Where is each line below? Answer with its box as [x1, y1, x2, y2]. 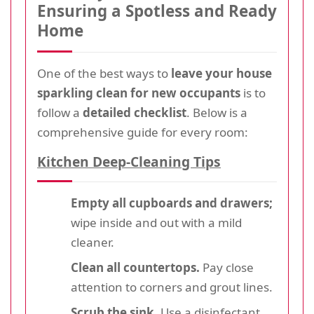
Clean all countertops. [71, 259, 200, 275]
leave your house [171, 64, 272, 81]
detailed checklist [83, 104, 186, 121]
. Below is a [186, 104, 247, 121]
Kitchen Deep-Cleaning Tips [37, 151, 221, 171]
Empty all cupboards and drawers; [71, 194, 273, 211]
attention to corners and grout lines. [71, 278, 273, 295]
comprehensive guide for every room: [37, 123, 248, 140]
